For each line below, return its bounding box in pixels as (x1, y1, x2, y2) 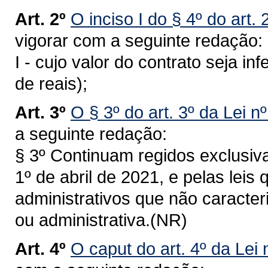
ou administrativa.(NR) (15, 210, 187, 230)
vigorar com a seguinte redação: (15, 31, 263, 50)
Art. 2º (15, 9, 66, 29)
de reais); (15, 74, 87, 93)
